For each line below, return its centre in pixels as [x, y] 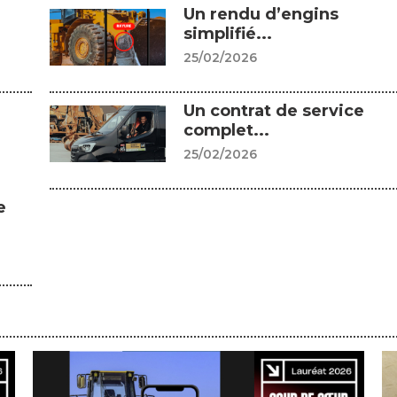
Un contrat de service [274, 111]
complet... [227, 131]
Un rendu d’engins [261, 15]
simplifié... [228, 34]
